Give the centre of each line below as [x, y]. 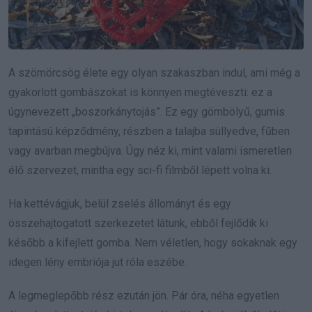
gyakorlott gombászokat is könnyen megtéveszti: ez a [140, 93]
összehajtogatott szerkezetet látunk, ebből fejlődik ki [138, 224]
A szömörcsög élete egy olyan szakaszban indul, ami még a [154, 73]
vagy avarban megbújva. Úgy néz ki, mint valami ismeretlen [150, 151]
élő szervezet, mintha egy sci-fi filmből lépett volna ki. [140, 171]
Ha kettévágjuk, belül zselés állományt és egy [120, 204]
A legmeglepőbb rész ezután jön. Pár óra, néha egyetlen [144, 296]
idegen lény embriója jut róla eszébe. [97, 263]
